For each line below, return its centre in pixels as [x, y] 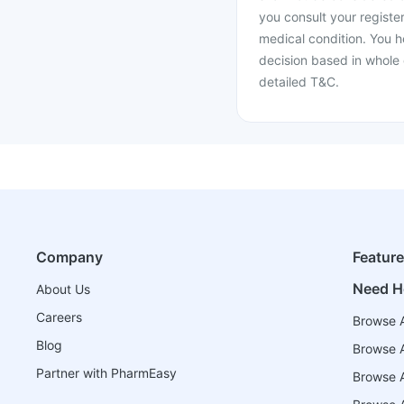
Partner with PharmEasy [106, 373]
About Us [63, 289]
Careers [59, 317]
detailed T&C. [299, 82]
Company [69, 257]
